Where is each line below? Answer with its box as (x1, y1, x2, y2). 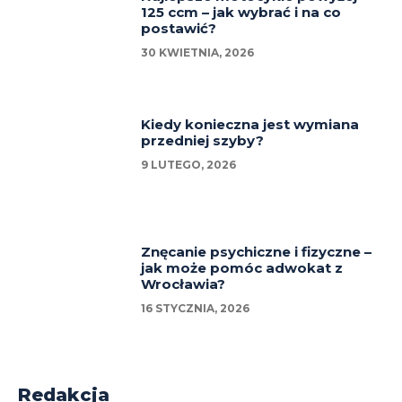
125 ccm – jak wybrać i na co (141, 4, 342, 22)
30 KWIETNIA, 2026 (141, 46, 255, 60)
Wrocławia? (141, 275, 226, 293)
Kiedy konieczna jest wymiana (141, 115, 360, 133)
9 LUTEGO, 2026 (141, 157, 237, 171)
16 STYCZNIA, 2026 (141, 301, 250, 316)
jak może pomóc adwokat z (141, 259, 344, 277)
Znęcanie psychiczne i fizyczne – (141, 243, 372, 261)
